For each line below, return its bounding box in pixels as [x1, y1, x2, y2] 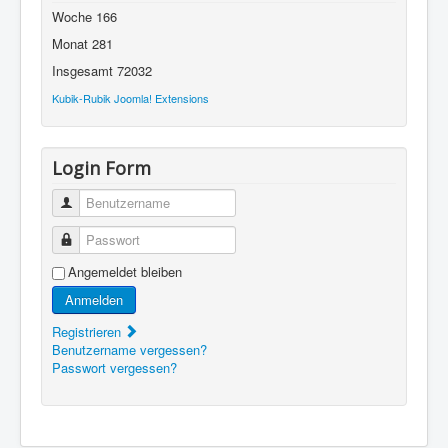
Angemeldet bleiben [68, 262, 182, 282]
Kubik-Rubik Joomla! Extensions [52, 90, 209, 107]
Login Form [52, 156, 151, 181]
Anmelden [65, 290, 123, 310]
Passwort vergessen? [52, 358, 177, 378]
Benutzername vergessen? [52, 340, 207, 360]
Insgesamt [52, 61, 117, 81]
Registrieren [52, 322, 125, 342]
